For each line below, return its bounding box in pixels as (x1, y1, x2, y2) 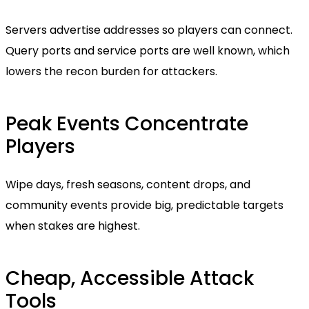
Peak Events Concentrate (6, 110, 248, 138)
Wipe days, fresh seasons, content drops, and (6, 177, 250, 193)
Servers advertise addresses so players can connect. (6, 22, 292, 39)
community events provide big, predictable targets (6, 197, 283, 214)
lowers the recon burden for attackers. (6, 63, 217, 80)
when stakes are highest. (6, 218, 140, 235)
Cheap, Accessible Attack (6, 265, 254, 292)
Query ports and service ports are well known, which (6, 43, 290, 59)
